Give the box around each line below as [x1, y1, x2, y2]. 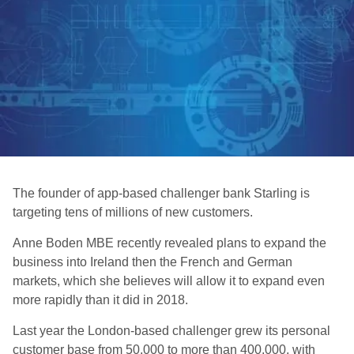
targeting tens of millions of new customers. [13, 205, 253, 219]
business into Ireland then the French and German [13, 255, 292, 269]
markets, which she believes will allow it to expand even [13, 274, 325, 288]
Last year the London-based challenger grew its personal [13, 324, 330, 337]
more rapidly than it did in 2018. [13, 293, 188, 307]
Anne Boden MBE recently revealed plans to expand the [13, 236, 326, 250]
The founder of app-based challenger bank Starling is [13, 186, 310, 200]
